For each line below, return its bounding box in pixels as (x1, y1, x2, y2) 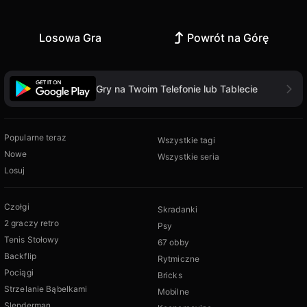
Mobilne (158, 286, 189, 297)
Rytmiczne (158, 254, 200, 265)
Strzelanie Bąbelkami (4, 284, 88, 295)
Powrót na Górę (186, 31, 269, 45)
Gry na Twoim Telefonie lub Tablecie (96, 82, 258, 95)
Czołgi (4, 201, 29, 212)
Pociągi (4, 267, 34, 278)
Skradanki (158, 204, 198, 215)
